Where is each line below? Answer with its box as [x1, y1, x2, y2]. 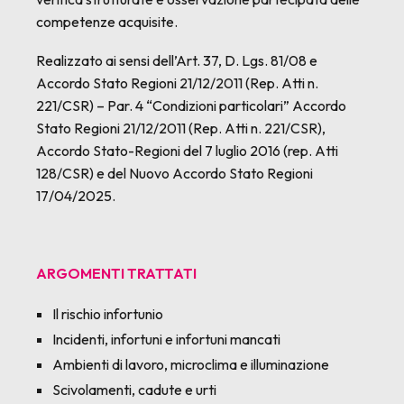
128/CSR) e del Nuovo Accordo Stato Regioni [36, 164, 313, 182]
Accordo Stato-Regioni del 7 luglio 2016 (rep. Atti [36, 142, 338, 160]
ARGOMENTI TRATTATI [36, 264, 197, 282]
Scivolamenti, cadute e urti [52, 381, 216, 399]
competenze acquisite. [36, 13, 178, 31]
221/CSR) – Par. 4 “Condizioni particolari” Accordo [36, 96, 346, 115]
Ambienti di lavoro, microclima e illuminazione [52, 355, 329, 373]
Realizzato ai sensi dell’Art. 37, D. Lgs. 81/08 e [36, 51, 317, 69]
